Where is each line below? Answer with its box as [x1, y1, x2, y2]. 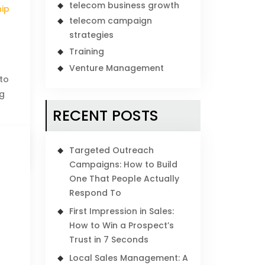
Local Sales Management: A [69, 252, 189, 264]
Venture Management [69, 62, 164, 74]
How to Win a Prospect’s [69, 219, 174, 231]
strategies [69, 29, 114, 41]
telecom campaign [69, 15, 153, 27]
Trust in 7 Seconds [69, 234, 149, 245]
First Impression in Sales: [69, 205, 174, 217]
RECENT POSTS [53, 105, 159, 126]
